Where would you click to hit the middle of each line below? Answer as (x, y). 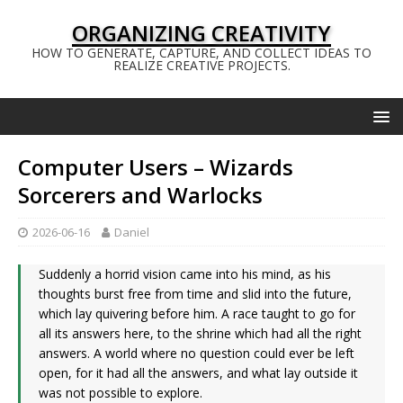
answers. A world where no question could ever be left (197, 353)
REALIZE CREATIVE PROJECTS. (201, 65)
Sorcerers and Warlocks (140, 195)
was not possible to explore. (121, 393)
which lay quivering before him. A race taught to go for (197, 313)
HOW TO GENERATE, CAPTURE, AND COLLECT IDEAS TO (201, 53)
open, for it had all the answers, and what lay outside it (198, 373)
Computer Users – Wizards (156, 167)
